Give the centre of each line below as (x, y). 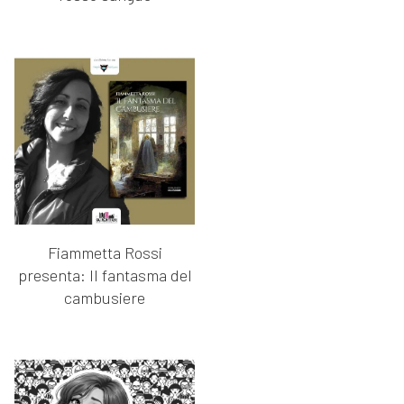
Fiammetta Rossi (105, 253)
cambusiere (105, 298)
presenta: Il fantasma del (105, 275)
